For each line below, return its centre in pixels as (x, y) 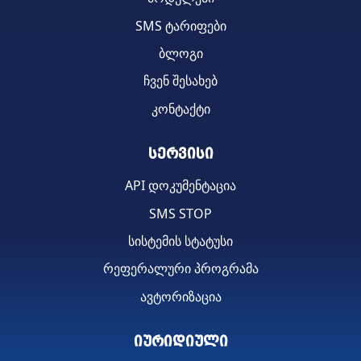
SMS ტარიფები (180, 25)
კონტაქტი (180, 108)
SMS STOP (180, 213)
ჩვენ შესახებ (180, 81)
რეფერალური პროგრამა (180, 269)
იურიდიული (180, 342)
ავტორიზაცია (180, 296)
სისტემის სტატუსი (180, 241)
